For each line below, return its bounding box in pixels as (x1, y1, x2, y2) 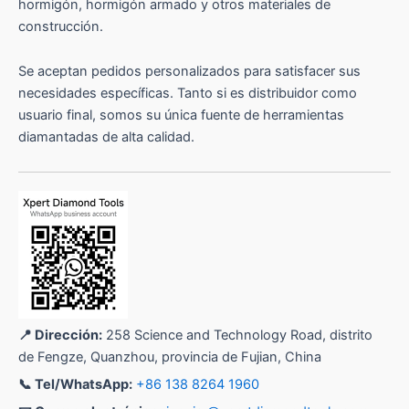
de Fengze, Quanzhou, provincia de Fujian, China (18, 349, 321, 365)
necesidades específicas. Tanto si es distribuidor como (18, 85, 357, 102)
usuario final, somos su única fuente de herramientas (18, 107, 344, 124)
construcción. (18, 17, 103, 35)
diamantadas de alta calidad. (18, 129, 194, 146)
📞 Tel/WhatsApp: (18, 376, 132, 393)
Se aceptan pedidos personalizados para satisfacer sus (18, 63, 361, 80)
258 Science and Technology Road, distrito (102, 327, 372, 343)
